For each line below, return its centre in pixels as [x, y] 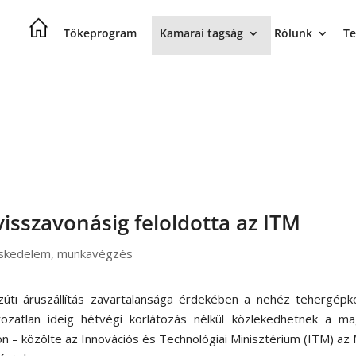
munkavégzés [95, 254]
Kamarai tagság [201, 33]
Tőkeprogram [100, 33]
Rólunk [293, 33]
